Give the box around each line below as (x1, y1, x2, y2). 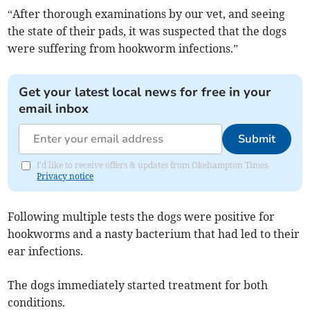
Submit (237, 131, 275, 147)
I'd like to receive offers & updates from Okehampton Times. (37, 159, 271, 170)
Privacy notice (37, 170, 94, 181)
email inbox (19, 100, 89, 117)
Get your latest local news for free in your (19, 83, 272, 100)
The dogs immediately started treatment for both (8, 277, 268, 292)
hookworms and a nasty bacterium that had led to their (8, 226, 300, 241)
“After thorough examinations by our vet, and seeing (8, 6, 286, 21)
